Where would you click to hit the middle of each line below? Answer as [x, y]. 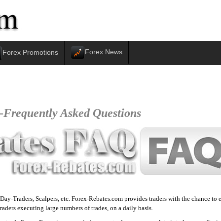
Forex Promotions [31, 53]
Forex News [104, 52]
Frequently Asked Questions [73, 113]
